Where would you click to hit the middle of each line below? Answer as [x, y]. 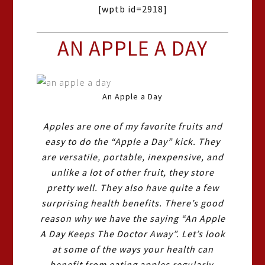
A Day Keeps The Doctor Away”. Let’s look [132, 234]
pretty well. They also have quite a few [132, 188]
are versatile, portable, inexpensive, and [132, 157]
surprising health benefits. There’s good [132, 203]
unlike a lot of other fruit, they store [132, 172]
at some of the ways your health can [132, 249]
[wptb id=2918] [132, 9]
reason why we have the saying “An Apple [132, 218]
